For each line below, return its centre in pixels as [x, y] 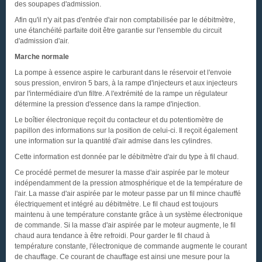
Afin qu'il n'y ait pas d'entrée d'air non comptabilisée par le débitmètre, [125, 20]
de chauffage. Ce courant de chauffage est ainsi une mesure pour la [122, 257]
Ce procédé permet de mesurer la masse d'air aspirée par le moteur [122, 173]
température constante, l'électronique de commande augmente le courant [131, 246]
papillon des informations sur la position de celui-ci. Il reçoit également [126, 130]
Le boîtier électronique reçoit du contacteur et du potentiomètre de [119, 120]
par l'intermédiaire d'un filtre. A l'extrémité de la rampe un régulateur [121, 94]
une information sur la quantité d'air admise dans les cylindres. [113, 141]
